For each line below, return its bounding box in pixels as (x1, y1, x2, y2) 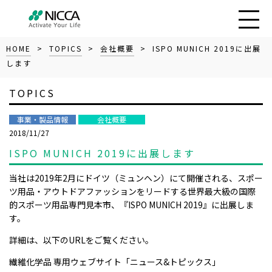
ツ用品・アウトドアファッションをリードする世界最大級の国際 (9, 185, 256, 197)
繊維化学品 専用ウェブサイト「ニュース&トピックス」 (9, 256, 220, 268)
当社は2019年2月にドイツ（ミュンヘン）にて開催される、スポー (9, 172, 263, 184)
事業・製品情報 (17, 114, 68, 124)
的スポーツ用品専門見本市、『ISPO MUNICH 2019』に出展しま (9, 199, 254, 211)
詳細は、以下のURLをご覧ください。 (9, 234, 154, 246)
